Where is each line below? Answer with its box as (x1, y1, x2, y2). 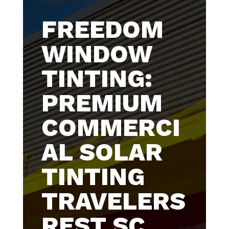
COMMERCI (41, 113, 180, 142)
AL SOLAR (41, 138, 163, 167)
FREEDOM (41, 15, 164, 44)
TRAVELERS (41, 187, 186, 216)
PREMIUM (41, 88, 163, 118)
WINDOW (41, 39, 152, 68)
